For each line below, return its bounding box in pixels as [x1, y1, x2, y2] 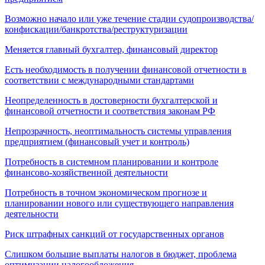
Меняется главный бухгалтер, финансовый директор [5, 44, 218, 54]
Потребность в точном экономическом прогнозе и [5, 187, 207, 198]
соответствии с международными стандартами [5, 75, 194, 85]
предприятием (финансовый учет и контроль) [5, 136, 189, 147]
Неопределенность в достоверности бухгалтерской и [5, 95, 218, 105]
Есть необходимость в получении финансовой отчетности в [5, 64, 247, 75]
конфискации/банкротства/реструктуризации [5, 24, 188, 34]
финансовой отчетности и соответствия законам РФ [5, 105, 215, 116]
